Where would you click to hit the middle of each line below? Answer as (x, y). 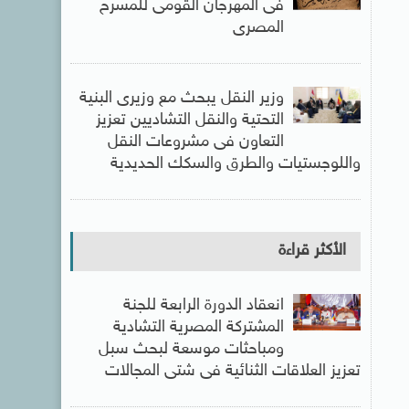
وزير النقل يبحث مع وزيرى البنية (181, 99)
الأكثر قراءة (312, 251)
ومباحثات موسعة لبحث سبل (191, 350)
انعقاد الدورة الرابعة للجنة (203, 306)
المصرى (258, 28)
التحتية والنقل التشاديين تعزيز (189, 121)
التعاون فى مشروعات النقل (195, 142)
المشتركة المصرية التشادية (198, 328)
